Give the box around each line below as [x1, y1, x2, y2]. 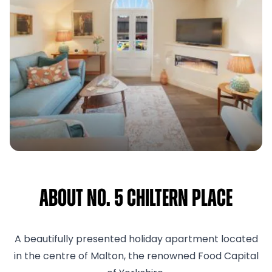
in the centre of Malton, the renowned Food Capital [13, 252, 259, 262]
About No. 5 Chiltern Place [39, 188, 233, 212]
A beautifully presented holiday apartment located [14, 235, 258, 245]
